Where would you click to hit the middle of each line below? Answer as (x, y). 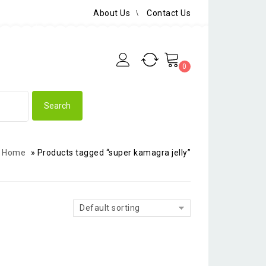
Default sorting (110, 208)
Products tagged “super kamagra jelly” (114, 152)
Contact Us (169, 13)
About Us (112, 13)
